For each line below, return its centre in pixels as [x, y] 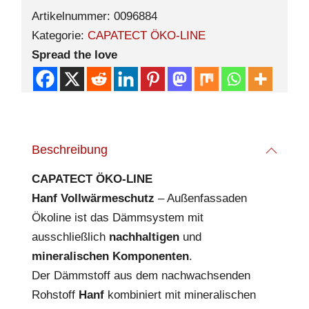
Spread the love [74, 55]
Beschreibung [70, 150]
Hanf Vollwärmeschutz [93, 199]
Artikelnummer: [73, 17]
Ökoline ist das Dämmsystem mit [118, 218]
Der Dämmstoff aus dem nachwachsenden [141, 276]
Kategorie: [60, 36]
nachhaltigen [144, 237]
